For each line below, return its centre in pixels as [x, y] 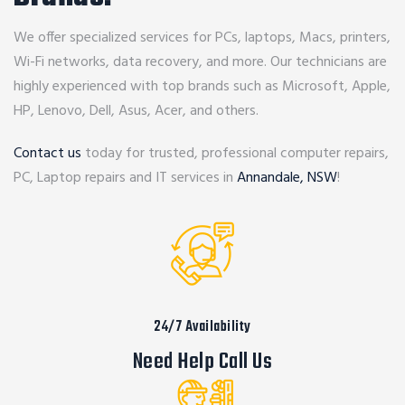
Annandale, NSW [287, 178]
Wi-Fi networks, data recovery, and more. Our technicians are [200, 62]
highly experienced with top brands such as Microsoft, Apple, [202, 87]
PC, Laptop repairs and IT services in [125, 178]
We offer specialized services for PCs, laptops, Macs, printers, [202, 38]
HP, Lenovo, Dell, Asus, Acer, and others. [136, 111]
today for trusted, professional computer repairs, [235, 154]
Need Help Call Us [202, 362]
